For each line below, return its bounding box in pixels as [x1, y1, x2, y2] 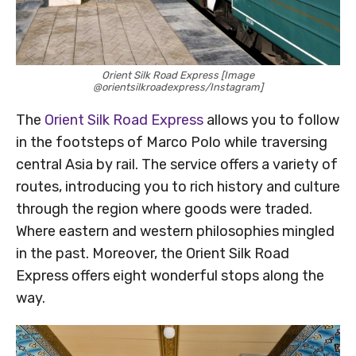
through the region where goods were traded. [16, 200, 312, 219]
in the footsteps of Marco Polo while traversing [16, 133, 327, 152]
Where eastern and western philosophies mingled [16, 222, 335, 241]
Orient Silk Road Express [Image [102, 69, 254, 82]
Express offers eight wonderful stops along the [16, 267, 324, 285]
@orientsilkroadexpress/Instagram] [93, 81, 263, 94]
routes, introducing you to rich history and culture [16, 178, 340, 196]
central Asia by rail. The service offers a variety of [16, 156, 338, 174]
